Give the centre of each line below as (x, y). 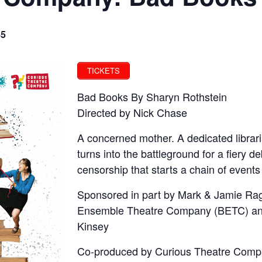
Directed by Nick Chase (132, 112)
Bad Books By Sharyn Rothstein (152, 96)
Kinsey (93, 225)
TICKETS (104, 70)
